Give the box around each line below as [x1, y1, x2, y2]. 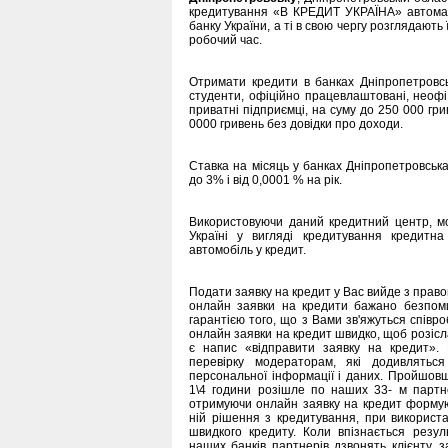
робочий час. [189, 32, 262, 47]
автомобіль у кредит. [189, 242, 306, 257]
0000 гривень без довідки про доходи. [189, 116, 403, 131]
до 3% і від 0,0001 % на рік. [189, 172, 342, 187]
